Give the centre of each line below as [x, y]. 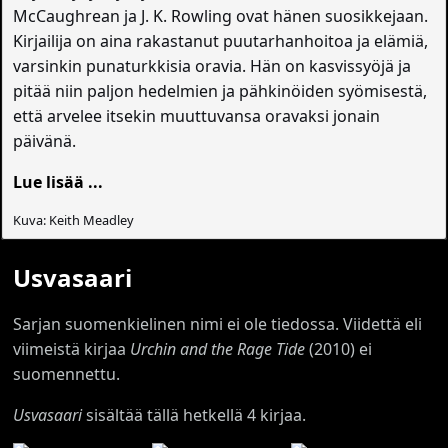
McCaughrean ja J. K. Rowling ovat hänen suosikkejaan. [221, 16]
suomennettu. [67, 374]
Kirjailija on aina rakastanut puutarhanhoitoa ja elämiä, [221, 41]
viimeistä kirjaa [72, 349]
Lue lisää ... [58, 182]
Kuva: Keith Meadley [74, 220]
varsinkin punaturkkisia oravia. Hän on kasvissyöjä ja [212, 66]
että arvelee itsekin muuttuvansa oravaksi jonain [197, 116]
